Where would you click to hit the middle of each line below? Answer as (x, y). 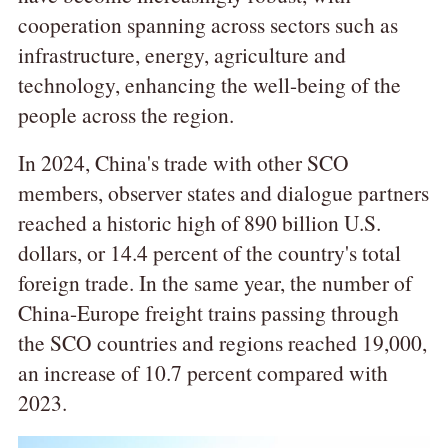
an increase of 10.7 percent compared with (202, 372)
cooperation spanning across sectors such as (207, 25)
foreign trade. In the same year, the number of (214, 282)
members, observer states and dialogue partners (223, 192)
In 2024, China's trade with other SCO (183, 162)
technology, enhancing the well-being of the (209, 85)
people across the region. (125, 115)
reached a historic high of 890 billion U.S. (199, 222)
